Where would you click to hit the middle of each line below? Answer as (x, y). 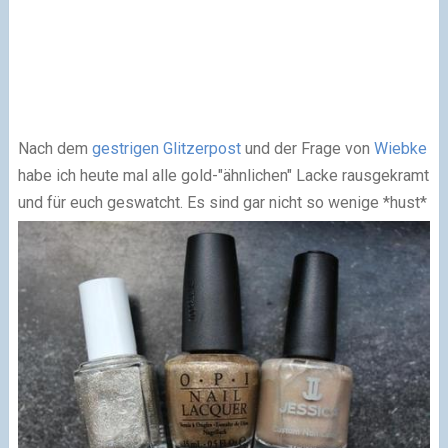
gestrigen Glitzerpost (166, 149)
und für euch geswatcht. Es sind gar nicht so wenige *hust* (222, 203)
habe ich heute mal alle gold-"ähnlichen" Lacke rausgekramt (223, 176)
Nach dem (54, 149)
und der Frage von (307, 149)
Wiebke (400, 149)
